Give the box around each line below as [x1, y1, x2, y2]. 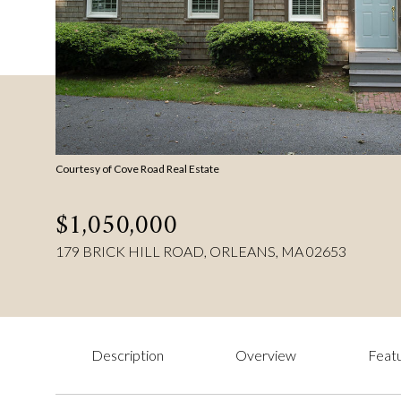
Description [91, 346, 164, 363]
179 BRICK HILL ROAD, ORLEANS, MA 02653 [55, 243, 346, 260]
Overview [235, 346, 296, 363]
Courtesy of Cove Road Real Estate [55, 162, 219, 175]
